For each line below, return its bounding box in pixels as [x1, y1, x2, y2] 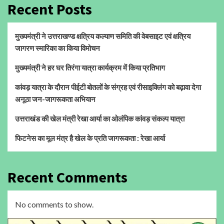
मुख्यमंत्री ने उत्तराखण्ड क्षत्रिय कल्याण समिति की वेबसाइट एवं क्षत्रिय [15, 31, 190, 40]
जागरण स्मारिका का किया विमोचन [15, 43, 100, 52]
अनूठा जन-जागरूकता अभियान [15, 94, 95, 103]
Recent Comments [7, 167, 127, 186]
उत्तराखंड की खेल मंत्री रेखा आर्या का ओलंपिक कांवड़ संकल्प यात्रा [15, 113, 184, 123]
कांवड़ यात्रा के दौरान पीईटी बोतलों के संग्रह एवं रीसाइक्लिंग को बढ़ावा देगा [15, 82, 201, 91]
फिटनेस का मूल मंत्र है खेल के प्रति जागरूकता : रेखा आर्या [15, 133, 165, 142]
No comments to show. [15, 199, 93, 209]
